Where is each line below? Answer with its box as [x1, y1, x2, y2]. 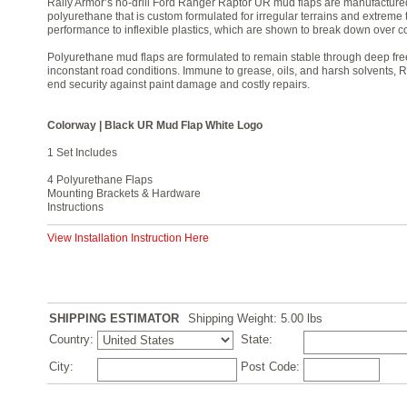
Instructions [47, 201, 104, 213]
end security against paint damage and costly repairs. [47, 78, 310, 91]
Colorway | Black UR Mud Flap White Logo [47, 119, 263, 132]
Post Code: [241, 360, 300, 373]
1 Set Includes [47, 146, 117, 159]
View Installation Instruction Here [47, 232, 209, 244]
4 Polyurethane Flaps [47, 174, 153, 186]
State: [241, 333, 273, 346]
